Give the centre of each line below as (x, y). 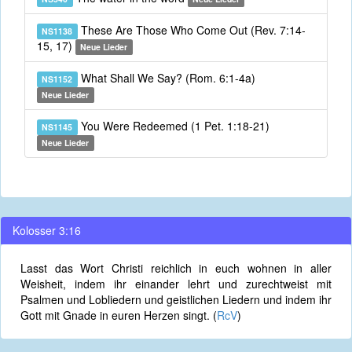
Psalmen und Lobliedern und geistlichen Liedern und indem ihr (176, 299)
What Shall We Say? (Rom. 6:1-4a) (166, 78)
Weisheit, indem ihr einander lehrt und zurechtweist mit (176, 284)
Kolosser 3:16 (47, 230)
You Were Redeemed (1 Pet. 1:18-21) (173, 126)
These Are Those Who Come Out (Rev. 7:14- (191, 30)
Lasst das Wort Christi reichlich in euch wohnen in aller (176, 268)
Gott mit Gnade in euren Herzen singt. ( (119, 315)
